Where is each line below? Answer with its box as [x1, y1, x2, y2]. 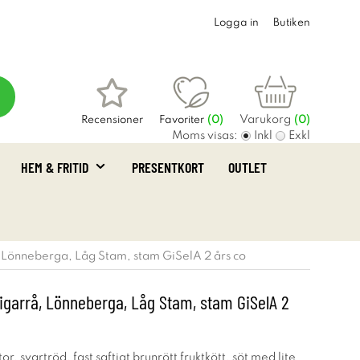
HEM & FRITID [21, 158, 89, 176]
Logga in [214, 18, 259, 28]
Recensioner [81, 115, 143, 125]
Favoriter [159, 115, 204, 125]
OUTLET [228, 158, 267, 176]
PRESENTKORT [132, 158, 204, 176]
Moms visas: [172, 130, 238, 141]
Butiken [273, 18, 310, 28]
